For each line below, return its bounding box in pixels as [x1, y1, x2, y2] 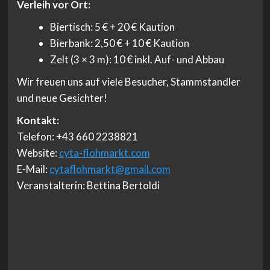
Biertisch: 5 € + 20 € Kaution [50, 20, 175, 34]
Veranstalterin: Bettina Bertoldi [16, 179, 160, 192]
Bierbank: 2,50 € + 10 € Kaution [50, 37, 189, 50]
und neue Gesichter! [16, 92, 107, 105]
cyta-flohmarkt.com [58, 146, 150, 160]
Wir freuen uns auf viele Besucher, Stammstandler [16, 75, 240, 89]
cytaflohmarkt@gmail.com [49, 163, 171, 176]
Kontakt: [16, 114, 59, 127]
